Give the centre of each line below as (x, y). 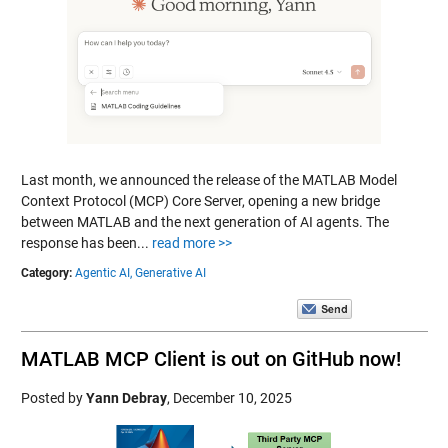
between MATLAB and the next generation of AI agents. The (204, 222)
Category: (46, 273)
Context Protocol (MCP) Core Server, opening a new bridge (200, 201)
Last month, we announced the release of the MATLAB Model (208, 180)
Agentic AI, (103, 273)
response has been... (86, 243)
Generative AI (170, 273)
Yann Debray (126, 398)
